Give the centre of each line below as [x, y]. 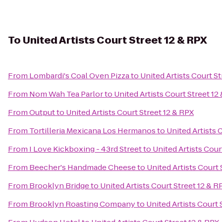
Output [42, 112]
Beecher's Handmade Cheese [83, 167]
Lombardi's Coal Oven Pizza [79, 76]
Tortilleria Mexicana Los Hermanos [92, 131]
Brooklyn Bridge [59, 186]
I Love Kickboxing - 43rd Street [85, 149]
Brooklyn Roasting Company [82, 204]
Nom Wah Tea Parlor [66, 94]
